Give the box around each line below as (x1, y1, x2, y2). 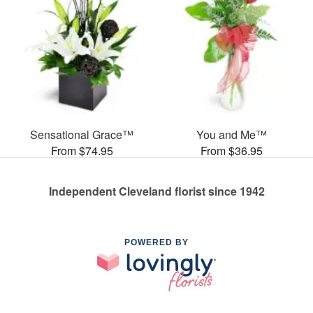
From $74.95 (50, 142, 113, 159)
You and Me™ (196, 126, 267, 143)
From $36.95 (200, 142, 263, 159)
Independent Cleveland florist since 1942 (48, 182, 265, 199)
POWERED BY (124, 237, 189, 247)
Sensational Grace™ (30, 126, 133, 143)
